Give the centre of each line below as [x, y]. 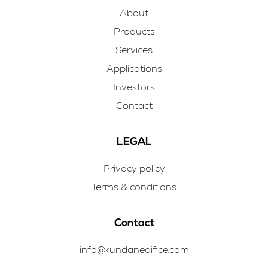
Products [134, 31]
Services [134, 50]
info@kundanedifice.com [134, 249]
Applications [134, 68]
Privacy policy [134, 168]
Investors [134, 87]
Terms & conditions [134, 187]
